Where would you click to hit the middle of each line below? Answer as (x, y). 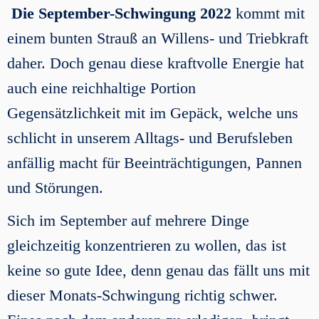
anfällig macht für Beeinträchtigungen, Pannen (155, 163)
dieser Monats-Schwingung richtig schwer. (142, 295)
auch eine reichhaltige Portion (101, 88)
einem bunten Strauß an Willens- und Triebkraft (158, 38)
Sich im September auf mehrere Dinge (128, 220)
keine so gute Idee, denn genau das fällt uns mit (158, 270)
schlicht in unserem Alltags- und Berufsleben (150, 138)
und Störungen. (55, 188)
